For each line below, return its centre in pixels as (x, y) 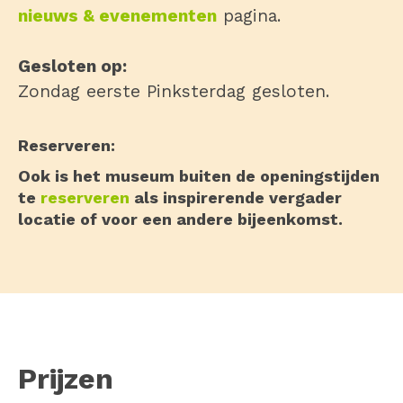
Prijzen (66, 379)
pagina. (249, 16)
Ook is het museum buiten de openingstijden (199, 176)
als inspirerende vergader (236, 197)
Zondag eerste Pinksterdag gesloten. (174, 91)
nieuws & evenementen (117, 16)
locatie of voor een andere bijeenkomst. (180, 219)
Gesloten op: (72, 66)
